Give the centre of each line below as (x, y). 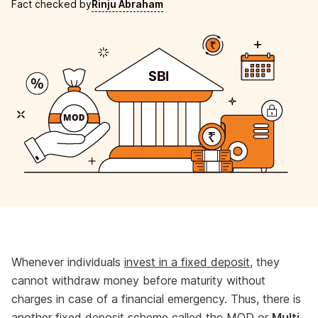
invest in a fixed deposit (187, 262)
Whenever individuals (68, 262)
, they (265, 262)
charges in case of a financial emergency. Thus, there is (156, 299)
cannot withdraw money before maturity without (138, 280)
